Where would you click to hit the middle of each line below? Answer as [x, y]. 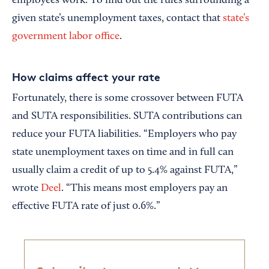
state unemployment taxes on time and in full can [123, 153]
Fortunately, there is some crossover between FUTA [128, 99]
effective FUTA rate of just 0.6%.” [87, 207]
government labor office [66, 37]
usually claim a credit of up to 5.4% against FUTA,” [125, 171]
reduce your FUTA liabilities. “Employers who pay [124, 135]
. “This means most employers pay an [144, 189]
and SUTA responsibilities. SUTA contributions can [127, 117]
